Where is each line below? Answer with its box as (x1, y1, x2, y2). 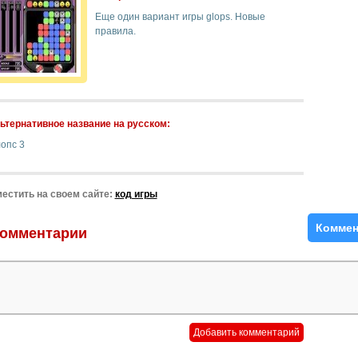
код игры (114, 189, 157, 200)
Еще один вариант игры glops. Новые (94, 11, 265, 22)
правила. (94, 26, 136, 37)
